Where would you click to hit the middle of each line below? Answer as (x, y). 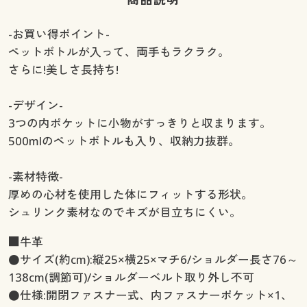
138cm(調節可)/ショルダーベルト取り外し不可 (131, 277)
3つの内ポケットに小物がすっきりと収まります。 (139, 123)
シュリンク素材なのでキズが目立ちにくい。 (124, 212)
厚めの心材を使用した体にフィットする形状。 (130, 195)
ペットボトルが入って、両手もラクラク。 (119, 52)
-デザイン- (35, 106)
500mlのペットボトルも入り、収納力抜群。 (124, 141)
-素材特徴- (35, 177)
